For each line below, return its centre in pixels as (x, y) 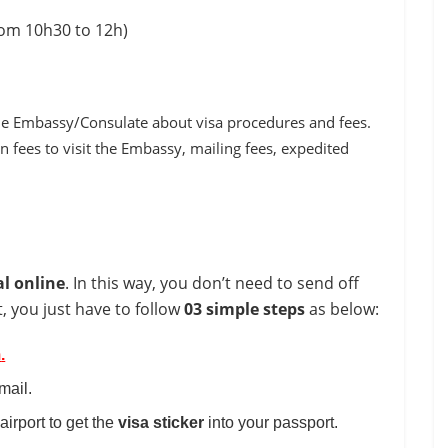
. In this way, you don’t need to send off (212, 283)
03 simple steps (244, 309)
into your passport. (271, 423)
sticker (179, 423)
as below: (342, 309)
